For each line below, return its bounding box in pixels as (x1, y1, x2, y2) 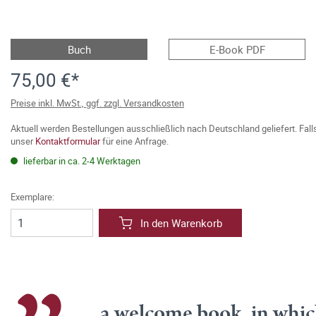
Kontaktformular (35, 135, 100, 147)
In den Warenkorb (140, 216, 222, 230)
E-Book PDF (209, 42, 265, 56)
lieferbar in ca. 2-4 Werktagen (21, 154, 140, 167)
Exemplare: (11, 190, 54, 203)
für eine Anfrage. (100, 135, 169, 147)
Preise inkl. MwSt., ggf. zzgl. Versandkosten (11, 97, 184, 109)
